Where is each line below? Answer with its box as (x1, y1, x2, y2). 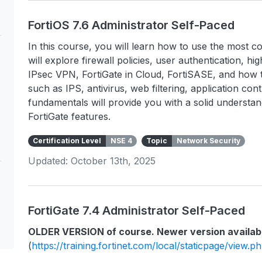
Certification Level (33, 136, 101, 145)
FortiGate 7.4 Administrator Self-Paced (28, 204, 245, 218)
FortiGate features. (28, 111, 111, 122)
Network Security (177, 136, 240, 145)
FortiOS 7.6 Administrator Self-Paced (28, 18, 235, 32)
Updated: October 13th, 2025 (28, 155, 156, 167)
